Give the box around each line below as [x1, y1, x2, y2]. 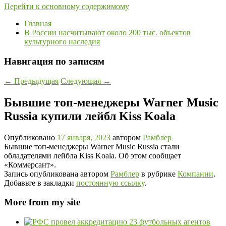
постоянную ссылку [76, 178, 144, 187]
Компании [178, 169, 213, 178]
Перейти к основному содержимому [4, 2, 129, 11]
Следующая [61, 76, 103, 85]
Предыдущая [12, 76, 59, 85]
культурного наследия [24, 37, 100, 46]
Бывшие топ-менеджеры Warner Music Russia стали [4, 142, 180, 151]
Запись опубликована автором [4, 169, 110, 178]
